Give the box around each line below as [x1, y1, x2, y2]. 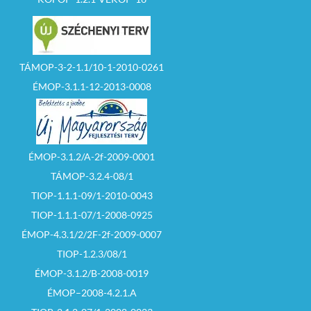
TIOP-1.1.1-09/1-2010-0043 [31, 190, 153, 202]
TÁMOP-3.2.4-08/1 [50, 170, 133, 183]
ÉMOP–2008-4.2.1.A [47, 287, 137, 299]
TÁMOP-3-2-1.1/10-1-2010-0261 [19, 61, 164, 74]
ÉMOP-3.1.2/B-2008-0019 [35, 267, 149, 280]
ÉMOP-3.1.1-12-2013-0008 [32, 81, 151, 93]
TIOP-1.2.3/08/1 [56, 248, 127, 260]
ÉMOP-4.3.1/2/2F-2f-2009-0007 [22, 228, 162, 241]
